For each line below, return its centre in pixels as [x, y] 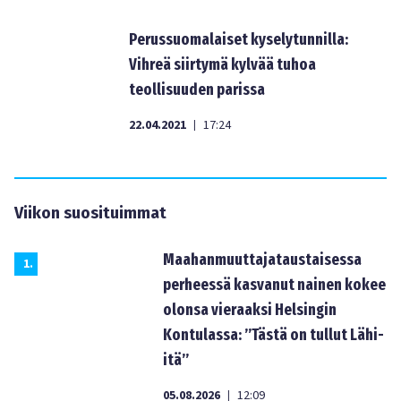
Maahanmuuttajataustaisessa [262, 260]
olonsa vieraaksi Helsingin [250, 310]
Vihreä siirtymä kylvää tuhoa [222, 64]
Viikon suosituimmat [90, 213]
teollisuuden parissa [197, 90]
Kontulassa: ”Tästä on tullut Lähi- [273, 335]
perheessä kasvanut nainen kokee [274, 285]
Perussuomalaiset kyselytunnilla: [239, 39]
